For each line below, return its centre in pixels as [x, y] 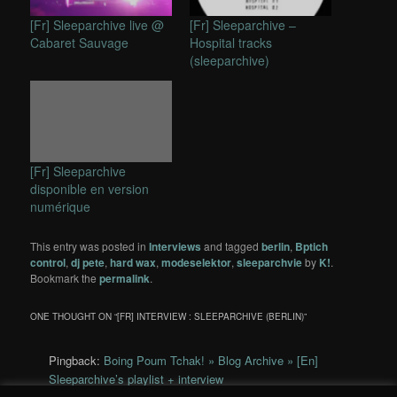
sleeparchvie [270, 262]
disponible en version [90, 188]
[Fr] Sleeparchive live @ [97, 25]
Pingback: [77, 360]
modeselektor [197, 262]
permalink [125, 278]
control [48, 262]
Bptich [312, 246]
